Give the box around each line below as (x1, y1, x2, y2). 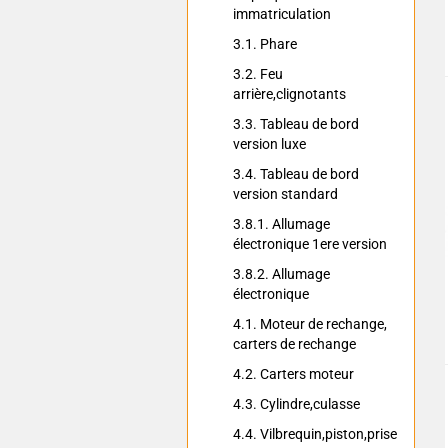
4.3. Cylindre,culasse (233, 396, 360, 412)
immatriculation (233, 6, 331, 22)
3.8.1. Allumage (233, 216, 330, 232)
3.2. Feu (233, 66, 283, 82)
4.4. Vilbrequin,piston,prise (233, 426, 397, 442)
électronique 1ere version (233, 236, 387, 252)
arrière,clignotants (233, 86, 346, 102)
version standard (233, 186, 338, 202)
